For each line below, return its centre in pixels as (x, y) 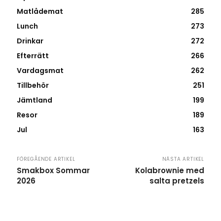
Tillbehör (33, 86)
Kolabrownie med (169, 171)
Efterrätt (33, 56)
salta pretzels (177, 181)
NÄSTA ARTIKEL (183, 159)
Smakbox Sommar (53, 171)
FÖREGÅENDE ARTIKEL (46, 159)
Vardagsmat (40, 71)
